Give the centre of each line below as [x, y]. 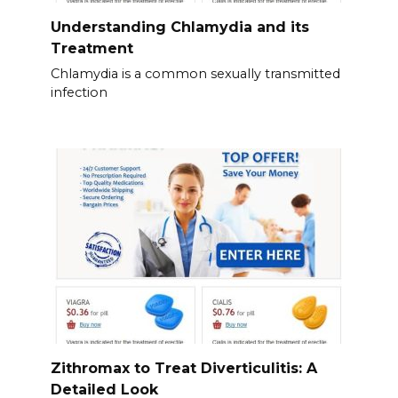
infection [79, 92]
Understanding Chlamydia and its [179, 27]
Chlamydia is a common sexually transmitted [195, 74]
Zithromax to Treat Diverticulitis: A [183, 368]
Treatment [92, 48]
